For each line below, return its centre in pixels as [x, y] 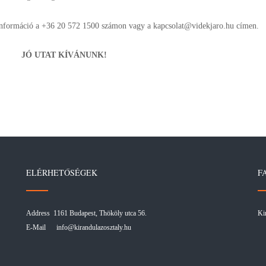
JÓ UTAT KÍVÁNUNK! [64, 55]
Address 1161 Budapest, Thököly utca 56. [86, 213]
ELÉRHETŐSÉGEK [62, 173]
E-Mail [41, 228]
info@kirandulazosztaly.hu [94, 228]
